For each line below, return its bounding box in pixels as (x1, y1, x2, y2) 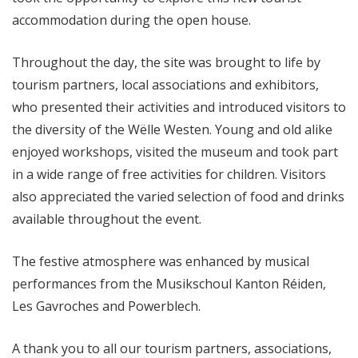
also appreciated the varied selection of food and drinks (12, 188, 344, 205)
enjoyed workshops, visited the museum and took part (12, 143, 338, 161)
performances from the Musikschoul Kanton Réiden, (12, 275, 326, 292)
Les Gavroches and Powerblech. (12, 297, 201, 315)
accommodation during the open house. (12, 11, 251, 29)
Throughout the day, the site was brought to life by (12, 54, 320, 71)
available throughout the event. (12, 210, 201, 228)
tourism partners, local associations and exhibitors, (12, 76, 319, 93)
